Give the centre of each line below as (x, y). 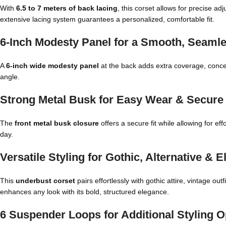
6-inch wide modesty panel (52, 66)
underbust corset (45, 181)
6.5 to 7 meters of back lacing (67, 8)
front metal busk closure (57, 123)
